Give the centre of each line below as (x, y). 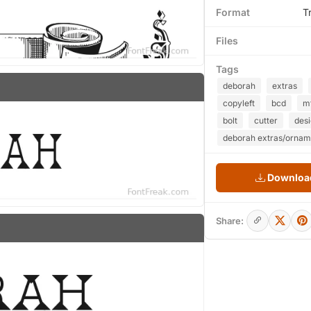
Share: (230, 221)
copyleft (239, 103)
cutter (266, 120)
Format (233, 12)
